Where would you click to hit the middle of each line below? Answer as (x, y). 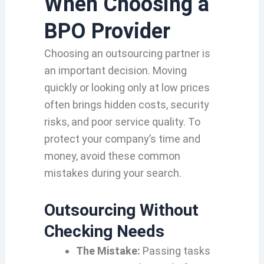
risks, (56, 121)
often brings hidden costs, (106, 104)
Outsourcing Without (121, 210)
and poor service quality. (127, 121)
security (188, 104)
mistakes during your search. (113, 173)
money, (61, 156)
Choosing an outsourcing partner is (127, 53)
